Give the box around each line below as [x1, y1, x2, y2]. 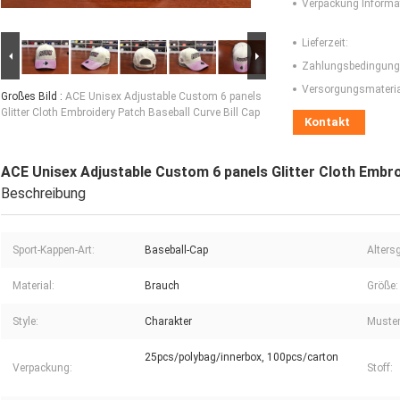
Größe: [367, 279, 398, 293]
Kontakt [304, 115, 350, 129]
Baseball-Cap [145, 244, 208, 257]
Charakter [145, 315, 192, 329]
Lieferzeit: [302, 37, 348, 50]
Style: [12, 315, 38, 329]
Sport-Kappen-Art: [12, 244, 95, 257]
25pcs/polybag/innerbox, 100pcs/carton [145, 351, 338, 364]
